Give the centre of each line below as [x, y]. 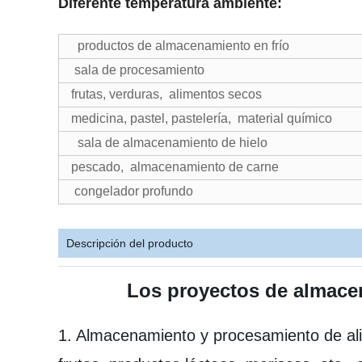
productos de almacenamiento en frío [180, 46]
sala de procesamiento [138, 70]
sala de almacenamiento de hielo [169, 143]
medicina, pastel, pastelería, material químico [202, 118]
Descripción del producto [130, 243]
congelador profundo [132, 191]
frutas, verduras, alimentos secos [166, 94]
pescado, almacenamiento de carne [175, 167]
